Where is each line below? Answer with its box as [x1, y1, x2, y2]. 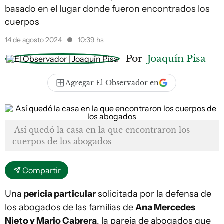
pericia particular [22, 188, 96, 199]
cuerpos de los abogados [12, 136, 111, 146]
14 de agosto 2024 [5, 35, 63, 44]
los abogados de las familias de [5, 202, 135, 213]
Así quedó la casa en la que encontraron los [14, 125, 190, 135]
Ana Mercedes [135, 202, 195, 213]
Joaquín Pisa [147, 52, 206, 64]
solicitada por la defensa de [96, 188, 211, 199]
